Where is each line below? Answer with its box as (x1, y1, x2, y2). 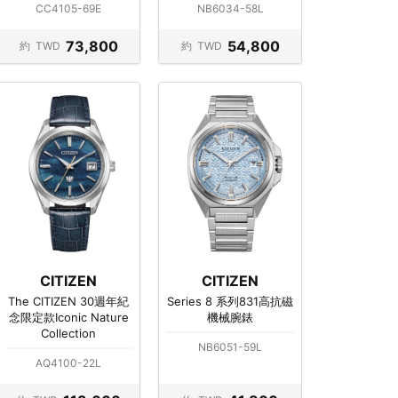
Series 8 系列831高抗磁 (167, 293, 293, 308)
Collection (41, 325, 96, 340)
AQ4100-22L (36, 355, 101, 370)
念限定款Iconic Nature (8, 309, 129, 324)
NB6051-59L (198, 339, 262, 354)
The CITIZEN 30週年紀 (8, 293, 129, 308)
